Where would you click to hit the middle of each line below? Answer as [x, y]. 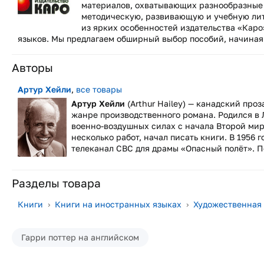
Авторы [32, 68]
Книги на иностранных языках [118, 204]
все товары [99, 89]
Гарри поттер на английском [80, 237]
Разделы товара [56, 183]
